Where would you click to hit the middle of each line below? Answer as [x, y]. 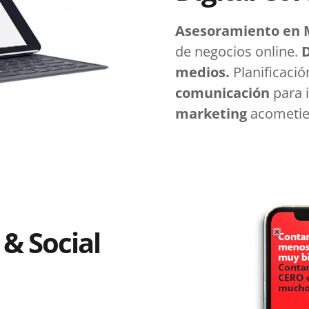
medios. [202, 72]
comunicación [222, 92]
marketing [211, 113]
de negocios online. [238, 51]
